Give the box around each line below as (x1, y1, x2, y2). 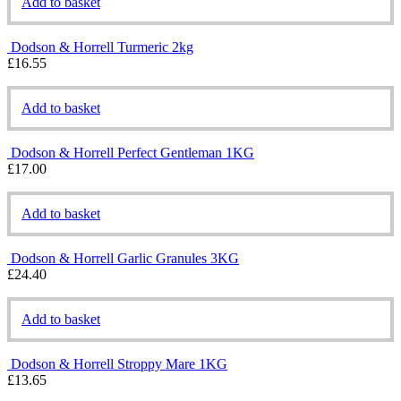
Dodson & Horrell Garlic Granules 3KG (11, 250, 239, 266)
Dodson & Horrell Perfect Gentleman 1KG (11, 144, 254, 160)
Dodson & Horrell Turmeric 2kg (11, 38, 193, 55)
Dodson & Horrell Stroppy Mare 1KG (11, 355, 227, 371)
